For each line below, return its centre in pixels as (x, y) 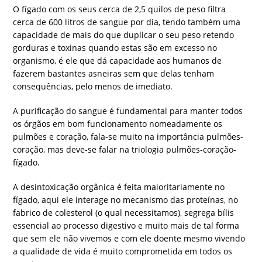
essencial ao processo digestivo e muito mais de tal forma (126, 226)
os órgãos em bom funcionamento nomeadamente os (118, 124)
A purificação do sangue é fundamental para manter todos (128, 111)
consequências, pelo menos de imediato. (93, 87)
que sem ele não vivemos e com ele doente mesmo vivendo (129, 239)
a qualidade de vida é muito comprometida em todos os (123, 251)
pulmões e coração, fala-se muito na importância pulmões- (128, 137)
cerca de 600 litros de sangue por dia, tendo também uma (127, 22)
